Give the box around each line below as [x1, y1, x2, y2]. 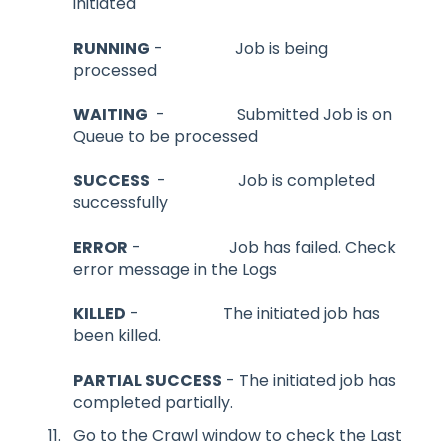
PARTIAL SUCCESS [73, 368, 222, 392]
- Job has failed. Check [128, 235, 396, 259]
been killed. [73, 324, 161, 348]
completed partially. [73, 390, 233, 414]
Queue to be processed [73, 125, 258, 149]
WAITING [73, 103, 148, 127]
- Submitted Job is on [148, 103, 392, 127]
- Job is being [150, 36, 328, 60]
